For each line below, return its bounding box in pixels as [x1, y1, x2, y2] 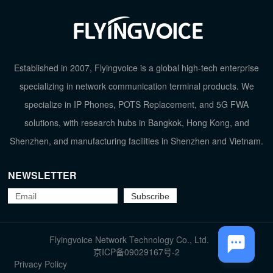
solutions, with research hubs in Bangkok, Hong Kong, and [24, 116, 249, 129]
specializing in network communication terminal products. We [19, 80, 254, 93]
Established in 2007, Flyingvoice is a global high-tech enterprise [14, 62, 259, 74]
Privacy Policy [14, 258, 68, 271]
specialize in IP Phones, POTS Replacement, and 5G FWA [24, 98, 249, 111]
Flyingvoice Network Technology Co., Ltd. [49, 233, 211, 246]
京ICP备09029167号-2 [93, 246, 180, 258]
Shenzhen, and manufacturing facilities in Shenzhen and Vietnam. [10, 135, 263, 147]
